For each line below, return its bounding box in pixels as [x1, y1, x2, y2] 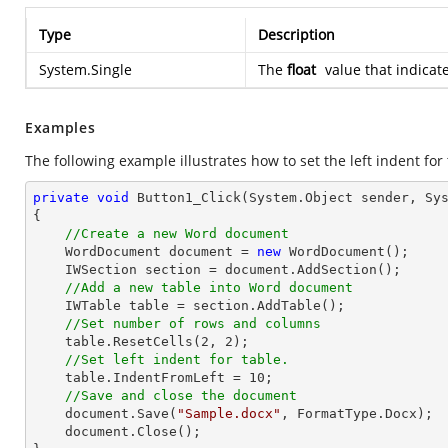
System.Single [39, 60, 132, 79]
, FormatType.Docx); [281, 406, 433, 421]
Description [258, 25, 335, 44]
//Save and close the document [65, 388, 297, 403]
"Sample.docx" [177, 406, 281, 421]
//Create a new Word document [65, 226, 289, 241]
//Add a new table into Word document [65, 280, 353, 295]
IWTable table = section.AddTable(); [33, 298, 65, 313]
